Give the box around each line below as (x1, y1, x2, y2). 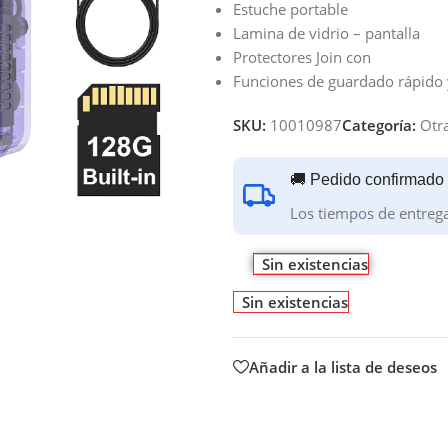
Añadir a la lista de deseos (249, 356, 437, 377)
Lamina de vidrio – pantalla (233, 22, 420, 43)
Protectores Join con (233, 46, 371, 67)
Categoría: (342, 114, 416, 135)
